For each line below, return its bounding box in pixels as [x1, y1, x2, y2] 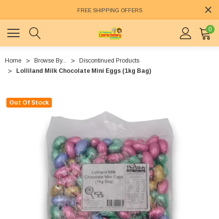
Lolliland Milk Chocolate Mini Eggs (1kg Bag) [16, 67, 151, 75]
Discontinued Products [79, 57, 139, 65]
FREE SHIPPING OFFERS [77, 7, 142, 14]
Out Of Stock [9, 99, 49, 107]
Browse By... [34, 57, 66, 65]
